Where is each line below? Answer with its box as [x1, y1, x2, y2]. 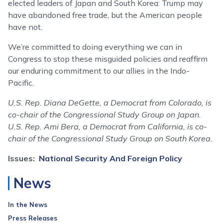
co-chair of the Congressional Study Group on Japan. [8, 110, 201, 120]
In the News [8, 201, 47, 209]
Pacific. [8, 78, 34, 88]
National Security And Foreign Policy [39, 153, 182, 164]
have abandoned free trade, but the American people [8, 10, 202, 20]
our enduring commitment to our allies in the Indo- [8, 66, 190, 76]
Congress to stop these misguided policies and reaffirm [8, 54, 208, 64]
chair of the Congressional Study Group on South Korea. [8, 133, 213, 144]
